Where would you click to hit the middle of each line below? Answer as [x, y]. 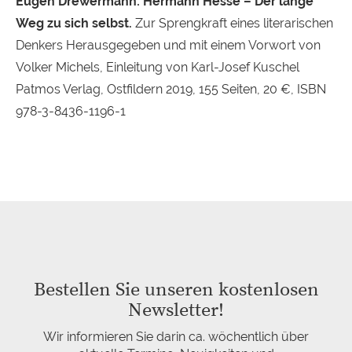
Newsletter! [176, 310]
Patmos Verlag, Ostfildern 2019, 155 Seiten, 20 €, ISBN [171, 89]
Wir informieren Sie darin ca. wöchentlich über [176, 336]
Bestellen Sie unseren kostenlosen [176, 290]
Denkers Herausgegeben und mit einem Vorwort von [168, 45]
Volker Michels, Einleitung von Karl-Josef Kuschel [158, 67]
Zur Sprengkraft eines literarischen [233, 23]
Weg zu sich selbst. [74, 23]
